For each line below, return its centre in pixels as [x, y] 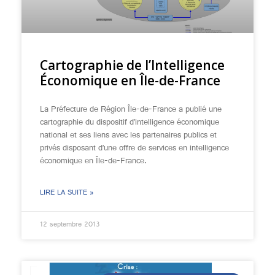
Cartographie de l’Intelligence [132, 65]
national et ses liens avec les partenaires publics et [128, 136]
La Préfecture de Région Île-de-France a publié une [131, 110]
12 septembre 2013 [70, 225]
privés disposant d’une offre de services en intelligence [134, 149]
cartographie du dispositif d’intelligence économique [130, 123]
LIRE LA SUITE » [67, 193]
